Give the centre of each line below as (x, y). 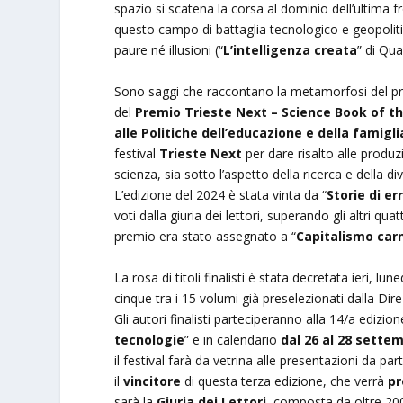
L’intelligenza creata (291, 50)
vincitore (152, 381)
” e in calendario (233, 339)
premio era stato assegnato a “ (206, 236)
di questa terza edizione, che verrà (285, 381)
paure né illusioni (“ (169, 50)
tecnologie (150, 339)
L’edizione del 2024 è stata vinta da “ (221, 194)
